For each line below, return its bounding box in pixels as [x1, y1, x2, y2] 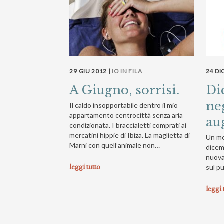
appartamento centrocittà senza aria [69, 110, 183, 119]
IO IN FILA [112, 67, 142, 75]
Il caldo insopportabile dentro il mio [69, 100, 178, 109]
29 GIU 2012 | [69, 67, 112, 75]
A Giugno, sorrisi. [69, 82, 180, 97]
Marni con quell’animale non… [69, 140, 160, 149]
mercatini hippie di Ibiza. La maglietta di [69, 130, 190, 139]
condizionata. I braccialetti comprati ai [69, 120, 187, 129]
